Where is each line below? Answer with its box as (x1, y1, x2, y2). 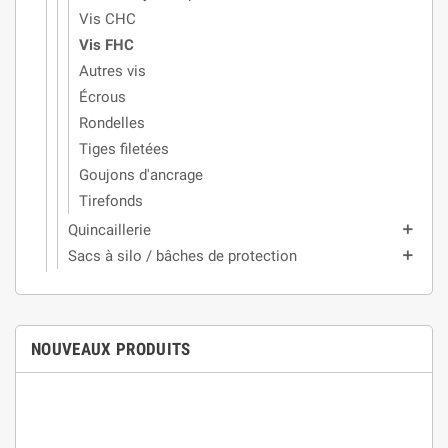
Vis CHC (79, 10, 136, 29)
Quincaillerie (68, 221, 151, 240)
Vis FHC (79, 36, 134, 55)
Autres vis (79, 62, 146, 81)
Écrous (79, 88, 126, 107)
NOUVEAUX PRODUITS (31, 339, 191, 360)
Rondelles (79, 114, 145, 133)
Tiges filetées (79, 140, 169, 159)
